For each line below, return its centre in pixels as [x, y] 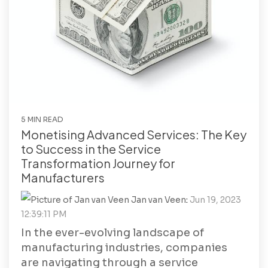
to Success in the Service [91, 149]
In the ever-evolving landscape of [112, 233]
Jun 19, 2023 [215, 200]
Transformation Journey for [98, 163]
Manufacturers [63, 178]
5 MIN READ [42, 120]
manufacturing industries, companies [124, 248]
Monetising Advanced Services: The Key [134, 135]
